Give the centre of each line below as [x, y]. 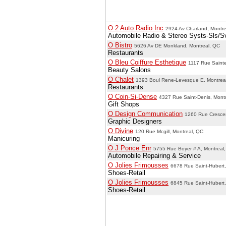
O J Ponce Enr [130, 148]
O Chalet [121, 79]
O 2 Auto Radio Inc [136, 28]
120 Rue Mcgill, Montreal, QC [169, 131]
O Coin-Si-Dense [132, 96]
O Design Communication [145, 114]
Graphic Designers [135, 121]
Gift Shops [124, 104]
